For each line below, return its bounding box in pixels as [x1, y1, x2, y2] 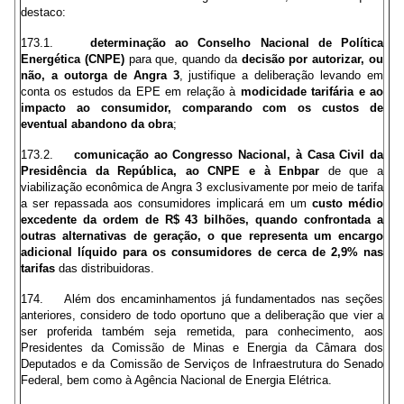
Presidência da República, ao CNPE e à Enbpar [21, 164, 320, 178]
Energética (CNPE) [21, 52, 124, 66]
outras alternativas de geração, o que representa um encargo [21, 229, 383, 243]
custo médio [312, 197, 383, 210]
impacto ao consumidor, [21, 101, 182, 115]
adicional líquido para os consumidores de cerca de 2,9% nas [21, 245, 383, 259]
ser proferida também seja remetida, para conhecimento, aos [21, 325, 383, 338]
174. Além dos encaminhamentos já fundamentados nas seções [21, 292, 383, 306]
